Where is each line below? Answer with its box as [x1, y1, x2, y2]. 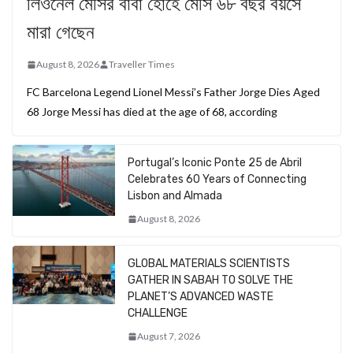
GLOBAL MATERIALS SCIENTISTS [128, 257, 290, 271]
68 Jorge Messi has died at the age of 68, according [27, 105, 277, 119]
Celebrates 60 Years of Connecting [128, 173, 307, 187]
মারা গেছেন [27, 21, 95, 44]
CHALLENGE [128, 307, 188, 321]
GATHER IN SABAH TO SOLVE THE [128, 273, 293, 288]
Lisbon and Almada [128, 189, 222, 203]
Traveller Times [109, 58, 175, 71]
